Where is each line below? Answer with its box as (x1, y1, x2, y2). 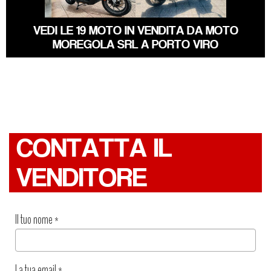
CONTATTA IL (16, 132, 172, 164)
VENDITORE (16, 162, 147, 194)
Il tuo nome (15, 211, 54, 228)
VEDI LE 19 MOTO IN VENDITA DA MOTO (33, 23, 238, 38)
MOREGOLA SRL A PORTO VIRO (53, 37, 218, 51)
